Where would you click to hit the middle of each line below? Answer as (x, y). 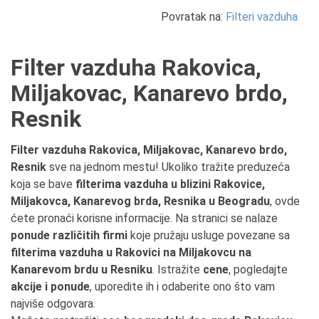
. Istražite (178, 270)
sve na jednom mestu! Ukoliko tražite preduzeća (168, 167)
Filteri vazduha (262, 17)
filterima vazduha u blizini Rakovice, (170, 184)
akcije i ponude (50, 287)
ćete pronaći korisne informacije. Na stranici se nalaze (144, 218)
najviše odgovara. (53, 304)
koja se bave (43, 184)
